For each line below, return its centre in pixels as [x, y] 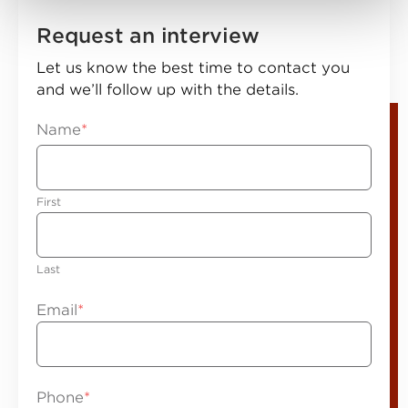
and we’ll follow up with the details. [168, 90]
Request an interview [148, 36]
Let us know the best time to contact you [193, 68]
